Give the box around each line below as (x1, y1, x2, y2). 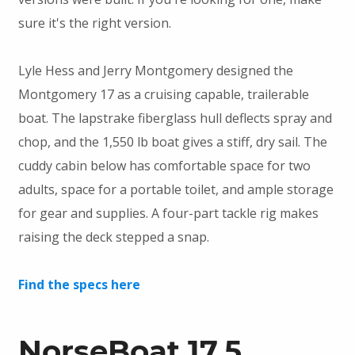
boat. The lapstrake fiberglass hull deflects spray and (17, 109, 332, 128)
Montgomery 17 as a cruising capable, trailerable (17, 86, 309, 104)
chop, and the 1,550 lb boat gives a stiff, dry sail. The (17, 133, 327, 151)
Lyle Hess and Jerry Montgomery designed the (17, 62, 293, 80)
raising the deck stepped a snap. (17, 228, 209, 246)
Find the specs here (17, 276, 140, 294)
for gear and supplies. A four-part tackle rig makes (17, 204, 319, 223)
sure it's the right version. (17, 14, 171, 32)
